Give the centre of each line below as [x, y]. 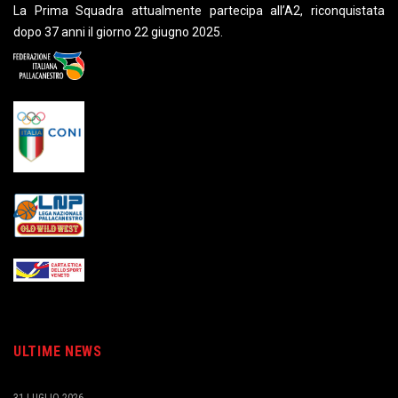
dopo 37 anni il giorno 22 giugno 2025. [118, 32]
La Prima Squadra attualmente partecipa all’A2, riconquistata [199, 10]
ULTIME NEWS [58, 352]
